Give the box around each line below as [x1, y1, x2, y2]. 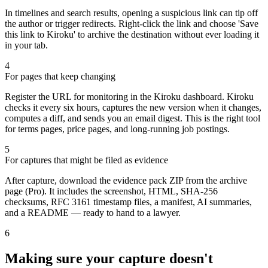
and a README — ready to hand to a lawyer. [5, 207, 181, 218]
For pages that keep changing [5, 71, 115, 81]
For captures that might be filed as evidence [5, 154, 168, 165]
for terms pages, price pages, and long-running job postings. [5, 123, 230, 134]
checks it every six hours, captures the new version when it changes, [5, 102, 261, 112]
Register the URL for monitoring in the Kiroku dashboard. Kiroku [5, 91, 254, 102]
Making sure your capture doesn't [5, 250, 213, 266]
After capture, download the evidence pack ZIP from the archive [5, 175, 247, 185]
